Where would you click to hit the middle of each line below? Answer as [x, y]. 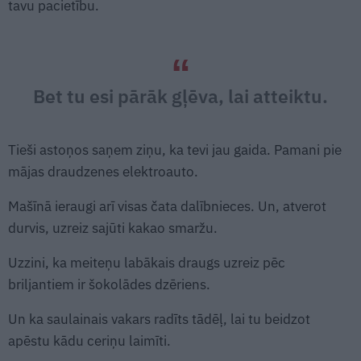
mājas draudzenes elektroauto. [103, 171]
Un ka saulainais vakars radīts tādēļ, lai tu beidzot [159, 319]
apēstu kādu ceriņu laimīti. [89, 340]
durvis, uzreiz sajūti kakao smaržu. [113, 228]
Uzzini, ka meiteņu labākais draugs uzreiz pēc [147, 262]
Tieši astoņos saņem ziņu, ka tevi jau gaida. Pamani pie [175, 149]
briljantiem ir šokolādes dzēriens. [109, 284]
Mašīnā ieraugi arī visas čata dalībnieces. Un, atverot [167, 206]
